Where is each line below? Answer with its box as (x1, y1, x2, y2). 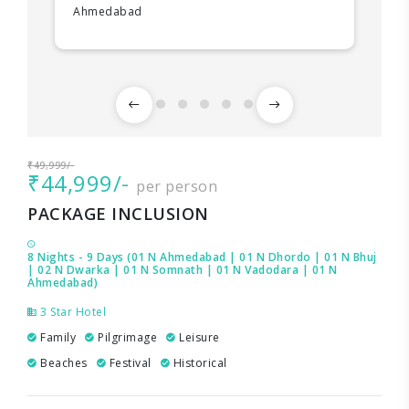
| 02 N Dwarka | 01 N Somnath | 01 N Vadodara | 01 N (27, 261, 338, 278)
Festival (106, 354, 152, 371)
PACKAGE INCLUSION (27, 202, 209, 225)
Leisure (175, 329, 220, 345)
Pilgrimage (94, 329, 157, 345)
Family (37, 329, 76, 345)
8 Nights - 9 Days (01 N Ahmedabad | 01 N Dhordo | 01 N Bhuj (27, 248, 377, 265)
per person (136, 175, 217, 196)
